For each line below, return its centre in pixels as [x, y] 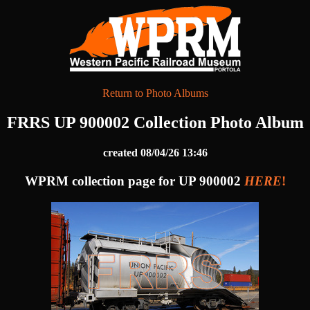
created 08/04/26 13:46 [155, 153]
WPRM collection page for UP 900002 [134, 181]
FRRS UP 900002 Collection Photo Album [155, 122]
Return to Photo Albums [155, 93]
